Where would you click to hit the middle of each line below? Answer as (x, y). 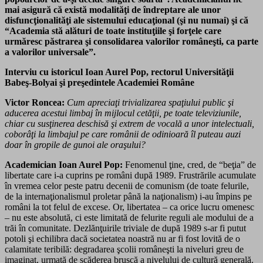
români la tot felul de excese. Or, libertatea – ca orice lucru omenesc (129, 207)
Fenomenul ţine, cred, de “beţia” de (189, 164)
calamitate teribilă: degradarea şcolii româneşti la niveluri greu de (124, 249)
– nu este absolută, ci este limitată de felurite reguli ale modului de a (129, 217)
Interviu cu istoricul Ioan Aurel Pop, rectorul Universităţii (119, 72)
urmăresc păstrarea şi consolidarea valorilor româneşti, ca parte (131, 41)
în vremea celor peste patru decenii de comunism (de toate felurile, (127, 186)
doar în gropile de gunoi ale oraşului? (75, 144)
